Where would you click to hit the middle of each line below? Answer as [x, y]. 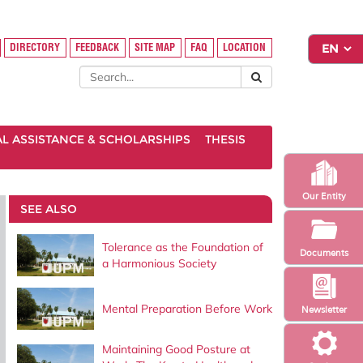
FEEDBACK [98, 48]
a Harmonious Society [159, 263]
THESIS [225, 139]
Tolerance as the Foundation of [182, 247]
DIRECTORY [35, 48]
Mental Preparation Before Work [187, 308]
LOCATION [245, 48]
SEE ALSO [48, 209]
